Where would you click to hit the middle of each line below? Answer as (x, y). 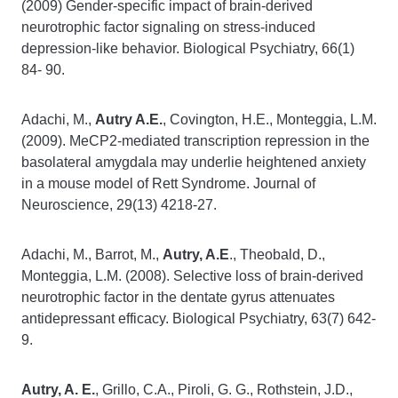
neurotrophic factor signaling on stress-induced (168, 27)
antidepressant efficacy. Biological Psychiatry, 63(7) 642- (199, 318)
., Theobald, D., (277, 255)
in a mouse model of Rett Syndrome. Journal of (168, 183)
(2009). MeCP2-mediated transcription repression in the (195, 141)
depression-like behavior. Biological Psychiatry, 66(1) (188, 48)
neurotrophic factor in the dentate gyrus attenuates (178, 297)
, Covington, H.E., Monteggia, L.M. (270, 119)
